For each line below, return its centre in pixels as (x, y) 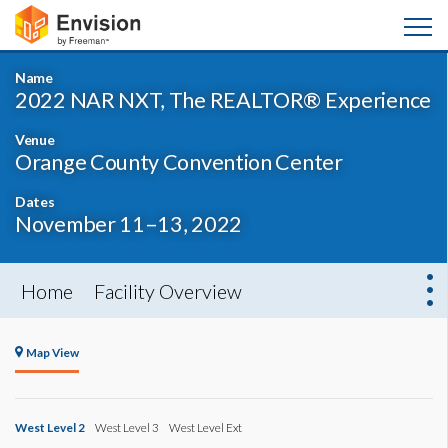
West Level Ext (205, 427)
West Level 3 (127, 427)
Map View (52, 352)
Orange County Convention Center (179, 162)
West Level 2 (50, 427)
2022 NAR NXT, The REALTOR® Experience (223, 100)
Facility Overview (168, 291)
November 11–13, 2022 (128, 224)
